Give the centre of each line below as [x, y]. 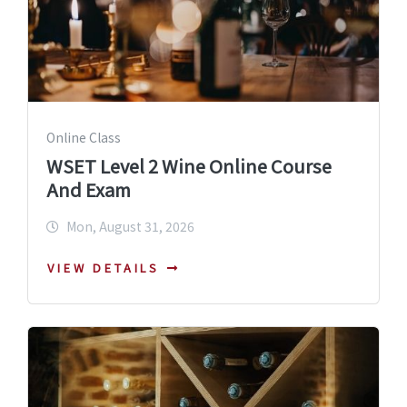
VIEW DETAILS [104, 268]
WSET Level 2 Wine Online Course [189, 165]
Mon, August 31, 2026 [130, 226]
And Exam [89, 189]
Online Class [84, 137]
